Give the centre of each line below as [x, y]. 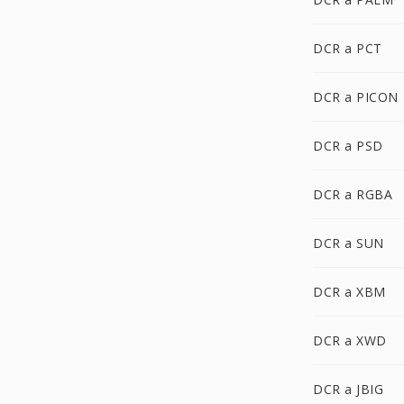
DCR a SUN [349, 243]
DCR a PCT [348, 48]
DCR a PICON [356, 97]
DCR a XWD [350, 340]
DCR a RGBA [353, 194]
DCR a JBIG [348, 389]
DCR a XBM [349, 292]
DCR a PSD [348, 146]
